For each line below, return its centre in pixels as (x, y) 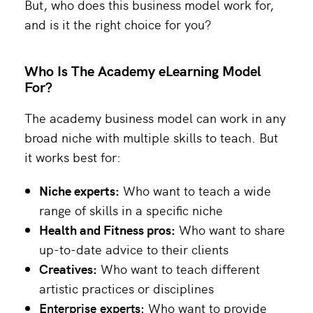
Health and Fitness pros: (107, 229)
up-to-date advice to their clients (134, 249)
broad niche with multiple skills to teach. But (151, 137)
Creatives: (68, 268)
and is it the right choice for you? (118, 24)
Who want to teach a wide (195, 190)
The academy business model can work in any (155, 117)
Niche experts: (79, 190)
